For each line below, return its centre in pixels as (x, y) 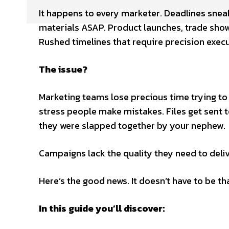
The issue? (63, 69)
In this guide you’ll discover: (102, 208)
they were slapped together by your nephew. (132, 125)
